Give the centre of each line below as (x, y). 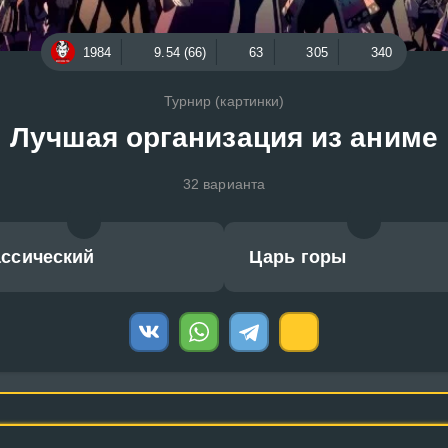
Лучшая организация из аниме (224, 137)
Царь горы (297, 257)
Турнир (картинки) (224, 101)
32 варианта (224, 184)
